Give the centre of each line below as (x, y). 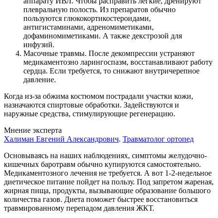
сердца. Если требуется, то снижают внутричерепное (111, 71)
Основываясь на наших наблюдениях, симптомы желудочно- (105, 156)
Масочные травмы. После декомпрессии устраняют (109, 54)
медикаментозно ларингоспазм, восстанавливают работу (118, 62)
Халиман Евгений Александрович (61, 139)
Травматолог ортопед (158, 139)
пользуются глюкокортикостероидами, (87, 18)
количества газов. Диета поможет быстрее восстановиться (101, 200)
